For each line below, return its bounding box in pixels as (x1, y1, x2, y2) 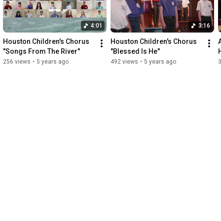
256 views (3, 58, 31, 66)
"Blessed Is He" (110, 47, 160, 56)
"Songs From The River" (3, 47, 80, 56)
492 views (110, 58, 138, 66)
